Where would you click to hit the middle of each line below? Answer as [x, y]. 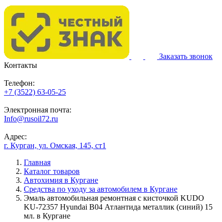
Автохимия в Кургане [61, 180]
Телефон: [19, 83]
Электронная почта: [38, 110]
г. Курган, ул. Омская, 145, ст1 [55, 145]
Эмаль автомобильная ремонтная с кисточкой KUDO [114, 198]
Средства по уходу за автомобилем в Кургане [101, 189]
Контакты [21, 65]
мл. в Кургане [47, 216]
